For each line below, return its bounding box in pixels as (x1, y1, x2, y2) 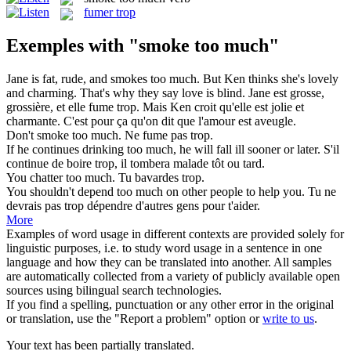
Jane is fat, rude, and (6, 72, 110, 86)
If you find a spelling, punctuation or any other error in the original (6, 298, 334, 312)
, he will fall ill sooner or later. (173, 143, 320, 157)
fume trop (89, 100, 136, 114)
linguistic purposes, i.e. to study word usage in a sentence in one (6, 241, 322, 255)
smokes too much (110, 72, 197, 86)
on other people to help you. (163, 185, 305, 199)
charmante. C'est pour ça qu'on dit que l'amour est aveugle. (6, 114, 296, 128)
